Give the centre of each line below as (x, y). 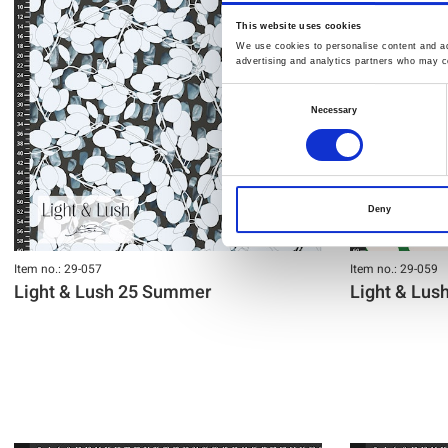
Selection (240, 119)
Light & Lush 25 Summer (112, 292)
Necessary (334, 110)
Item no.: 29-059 (394, 268)
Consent (239, 95)
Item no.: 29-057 (58, 268)
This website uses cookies (299, 26)
